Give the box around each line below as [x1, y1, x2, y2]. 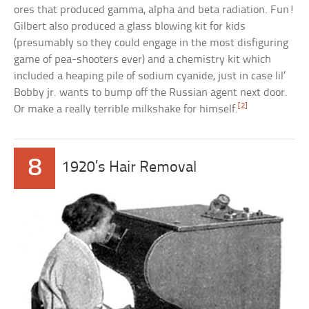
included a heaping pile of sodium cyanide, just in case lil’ [14, 70, 286, 82]
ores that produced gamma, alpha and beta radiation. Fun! [14, 3, 295, 16]
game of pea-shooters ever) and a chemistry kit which [14, 53, 272, 66]
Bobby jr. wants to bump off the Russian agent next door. [14, 86, 288, 99]
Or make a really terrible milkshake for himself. [14, 103, 239, 115]
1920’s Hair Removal [62, 159, 197, 176]
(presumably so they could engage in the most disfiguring [14, 37, 289, 49]
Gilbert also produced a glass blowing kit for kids [14, 20, 246, 32]
